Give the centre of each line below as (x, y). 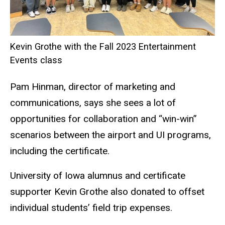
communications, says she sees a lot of (93, 102)
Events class (36, 60)
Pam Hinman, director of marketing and (93, 86)
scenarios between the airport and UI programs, (110, 135)
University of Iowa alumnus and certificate (98, 175)
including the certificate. (60, 151)
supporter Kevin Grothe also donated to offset (107, 191)
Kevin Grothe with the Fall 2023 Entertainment (103, 46)
